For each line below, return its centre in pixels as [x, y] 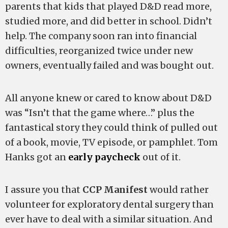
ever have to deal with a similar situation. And [109, 219]
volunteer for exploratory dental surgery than [109, 204]
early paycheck [104, 157]
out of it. [161, 157]
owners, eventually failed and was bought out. [109, 65]
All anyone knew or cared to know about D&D [108, 98]
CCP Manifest [115, 190]
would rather [178, 190]
